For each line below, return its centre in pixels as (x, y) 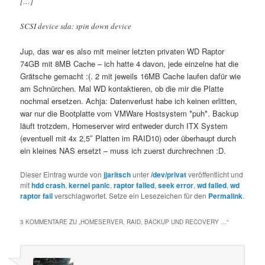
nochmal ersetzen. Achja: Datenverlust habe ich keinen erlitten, (129, 101)
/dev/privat (169, 175)
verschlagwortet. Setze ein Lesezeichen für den (131, 196)
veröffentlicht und (215, 174)
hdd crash (49, 185)
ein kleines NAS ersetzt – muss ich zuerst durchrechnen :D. (123, 151)
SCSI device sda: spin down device (76, 26)
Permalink (226, 196)
